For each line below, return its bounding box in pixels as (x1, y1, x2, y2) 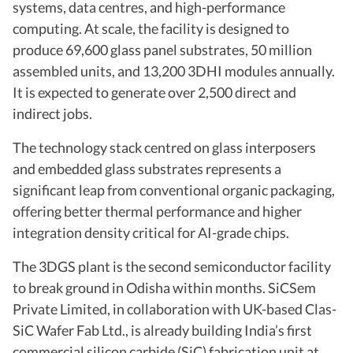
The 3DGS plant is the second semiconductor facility (13, 257, 331, 275)
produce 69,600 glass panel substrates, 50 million (13, 40, 312, 58)
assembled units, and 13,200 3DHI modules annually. (13, 61, 335, 80)
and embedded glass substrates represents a (13, 159, 281, 177)
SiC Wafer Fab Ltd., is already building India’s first (13, 321, 312, 339)
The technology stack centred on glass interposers (13, 138, 316, 156)
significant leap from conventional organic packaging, (13, 180, 335, 199)
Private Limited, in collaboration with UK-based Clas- (13, 299, 336, 318)
